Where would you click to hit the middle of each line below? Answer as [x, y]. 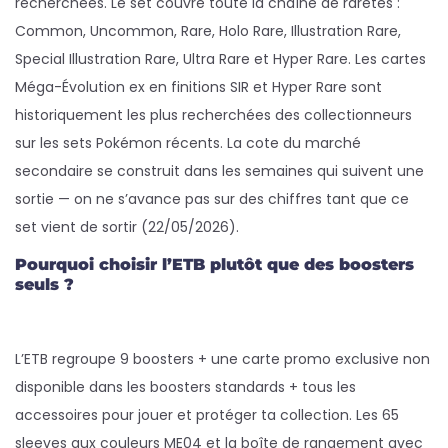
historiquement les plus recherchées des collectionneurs [213, 115]
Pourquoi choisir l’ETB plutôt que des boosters [214, 264]
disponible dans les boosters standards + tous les [185, 387]
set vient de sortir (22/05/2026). [127, 227]
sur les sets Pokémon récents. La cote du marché [188, 143]
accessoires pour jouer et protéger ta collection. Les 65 [207, 415]
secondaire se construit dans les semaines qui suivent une [219, 171]
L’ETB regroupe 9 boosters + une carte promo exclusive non [222, 359]
